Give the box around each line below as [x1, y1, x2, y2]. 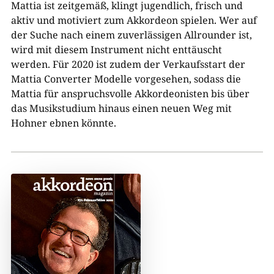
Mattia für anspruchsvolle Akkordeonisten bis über [10, 86, 250, 100]
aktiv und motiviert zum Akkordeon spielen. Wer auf [10, 13, 257, 27]
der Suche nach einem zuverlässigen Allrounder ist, [10, 28, 252, 42]
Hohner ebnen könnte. [10, 116, 116, 130]
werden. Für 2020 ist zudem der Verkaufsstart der [10, 57, 245, 71]
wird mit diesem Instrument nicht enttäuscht [10, 42, 222, 56]
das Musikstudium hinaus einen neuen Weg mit [10, 101, 232, 115]
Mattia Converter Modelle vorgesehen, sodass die [10, 72, 241, 86]
